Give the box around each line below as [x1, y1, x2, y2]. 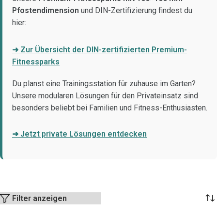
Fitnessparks [12, 57, 60, 66]
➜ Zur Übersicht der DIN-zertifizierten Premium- [12, 45, 187, 54]
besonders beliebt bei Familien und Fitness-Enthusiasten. [12, 103, 207, 112]
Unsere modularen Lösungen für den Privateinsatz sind [12, 91, 198, 100]
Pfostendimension [12, 6, 79, 15]
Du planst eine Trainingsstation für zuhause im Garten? [12, 79, 196, 88]
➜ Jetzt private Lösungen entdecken [12, 129, 147, 139]
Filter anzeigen [12, 194, 67, 203]
